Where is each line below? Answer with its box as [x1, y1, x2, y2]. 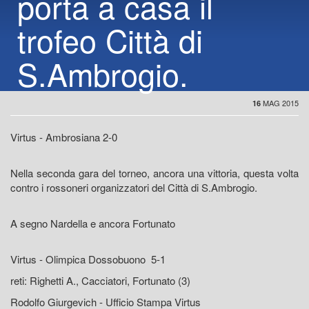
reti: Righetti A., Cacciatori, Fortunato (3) [10, 273, 190, 288]
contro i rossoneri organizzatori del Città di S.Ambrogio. [10, 180, 257, 195]
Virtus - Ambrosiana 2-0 [10, 130, 117, 145]
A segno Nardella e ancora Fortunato [10, 216, 175, 231]
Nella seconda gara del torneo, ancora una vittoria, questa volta [10, 166, 299, 181]
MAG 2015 [261, 97, 299, 109]
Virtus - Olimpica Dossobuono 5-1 [10, 252, 166, 267]
